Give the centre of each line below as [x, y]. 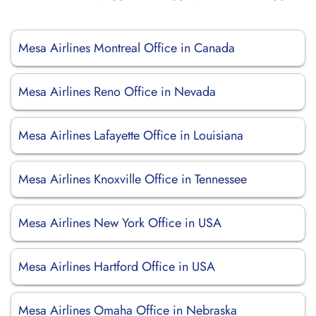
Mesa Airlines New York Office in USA [120, 223]
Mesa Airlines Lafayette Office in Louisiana [131, 135]
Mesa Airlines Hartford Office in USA [117, 267]
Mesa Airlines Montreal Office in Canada [127, 48]
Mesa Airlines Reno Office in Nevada [117, 92]
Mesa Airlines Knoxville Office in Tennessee [133, 179]
